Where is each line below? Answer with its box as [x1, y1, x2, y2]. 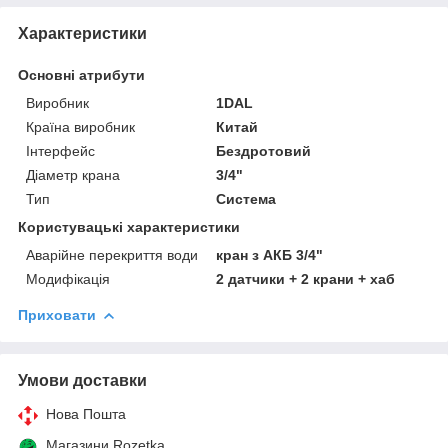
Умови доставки [18, 371, 147, 389]
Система [216, 190, 277, 207]
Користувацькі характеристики [18, 218, 240, 235]
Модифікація [26, 270, 110, 287]
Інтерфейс [26, 142, 95, 159]
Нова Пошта [46, 405, 126, 422]
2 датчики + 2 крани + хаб [216, 270, 396, 287]
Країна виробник [26, 118, 135, 135]
